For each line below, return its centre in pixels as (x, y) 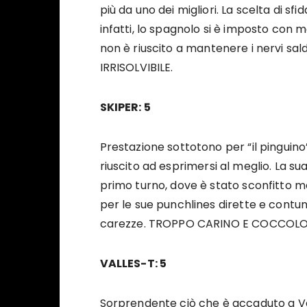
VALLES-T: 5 (133, 264)
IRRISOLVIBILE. (136, 68)
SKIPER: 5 (125, 108)
